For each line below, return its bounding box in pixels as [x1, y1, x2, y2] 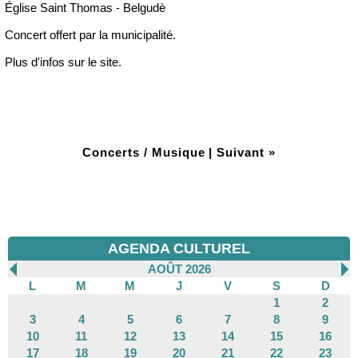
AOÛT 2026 [147, 262, 211, 276]
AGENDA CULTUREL [108, 241, 250, 257]
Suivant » [217, 145, 276, 160]
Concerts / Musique [82, 145, 205, 160]
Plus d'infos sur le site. [5, 55, 121, 70]
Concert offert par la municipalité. [5, 28, 176, 42]
